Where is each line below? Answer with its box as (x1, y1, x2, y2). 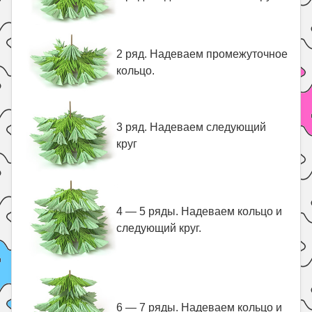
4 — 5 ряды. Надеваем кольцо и (116, 205, 283, 217)
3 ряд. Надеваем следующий (116, 121, 267, 133)
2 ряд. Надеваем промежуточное (116, 48, 288, 60)
